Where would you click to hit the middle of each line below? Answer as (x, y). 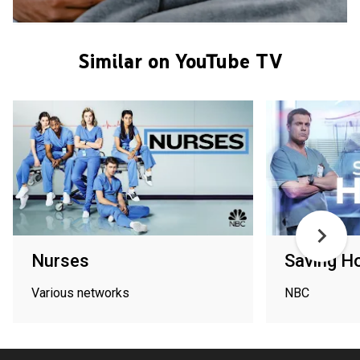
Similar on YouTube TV (180, 61)
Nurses (60, 260)
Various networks (80, 292)
